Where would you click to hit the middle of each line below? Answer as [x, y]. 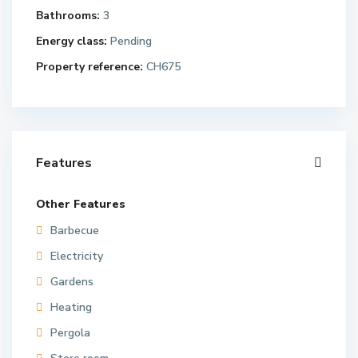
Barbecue [75, 231]
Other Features [81, 204]
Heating [71, 307]
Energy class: [72, 41]
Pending [129, 41]
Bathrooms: [68, 16]
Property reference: [89, 67]
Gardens [72, 282]
